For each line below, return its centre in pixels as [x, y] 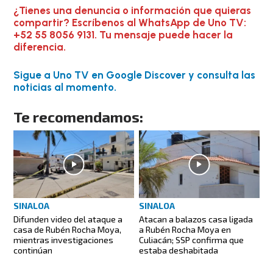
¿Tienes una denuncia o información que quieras [133, 11]
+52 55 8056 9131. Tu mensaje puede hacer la [123, 35]
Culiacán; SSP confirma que [191, 240]
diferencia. [40, 47]
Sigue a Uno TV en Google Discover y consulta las [135, 75]
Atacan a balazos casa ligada [196, 219]
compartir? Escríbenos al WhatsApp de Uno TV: [130, 23]
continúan [33, 250]
